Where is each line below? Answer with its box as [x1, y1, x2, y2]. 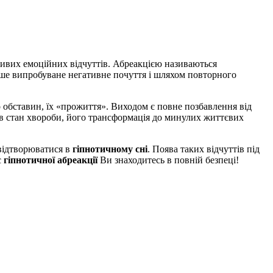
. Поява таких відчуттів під [147, 143, 260, 154]
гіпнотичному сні [73, 143, 147, 154]
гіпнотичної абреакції [4, 154, 97, 165]
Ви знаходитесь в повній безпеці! [97, 154, 239, 165]
